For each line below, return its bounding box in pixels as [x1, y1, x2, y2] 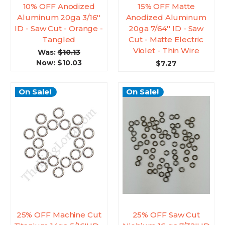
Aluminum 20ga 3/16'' [17, 13, 101, 23]
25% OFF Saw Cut [132, 210, 200, 220]
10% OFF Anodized [23, 2, 95, 12]
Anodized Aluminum [126, 13, 206, 23]
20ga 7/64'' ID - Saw [129, 24, 204, 34]
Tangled [42, 35, 76, 45]
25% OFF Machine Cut [16, 210, 101, 220]
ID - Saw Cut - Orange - [15, 24, 103, 34]
